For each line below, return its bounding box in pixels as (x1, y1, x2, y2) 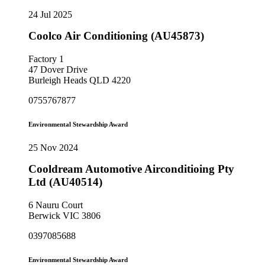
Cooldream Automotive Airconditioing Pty (28, 163, 234, 176)
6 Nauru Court (28, 199, 83, 210)
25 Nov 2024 (28, 143, 78, 153)
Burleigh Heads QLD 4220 (28, 75, 131, 86)
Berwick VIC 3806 (28, 210, 101, 221)
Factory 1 (28, 54, 64, 64)
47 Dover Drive (28, 64, 88, 75)
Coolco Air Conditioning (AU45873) (28, 30, 204, 43)
